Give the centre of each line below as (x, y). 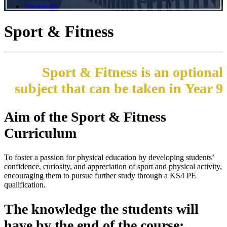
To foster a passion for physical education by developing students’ (109, 157)
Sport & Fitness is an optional (133, 72)
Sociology (41, 7)
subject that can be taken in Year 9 (119, 89)
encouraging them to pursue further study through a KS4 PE (100, 175)
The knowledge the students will (101, 209)
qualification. (25, 184)
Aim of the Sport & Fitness (85, 117)
